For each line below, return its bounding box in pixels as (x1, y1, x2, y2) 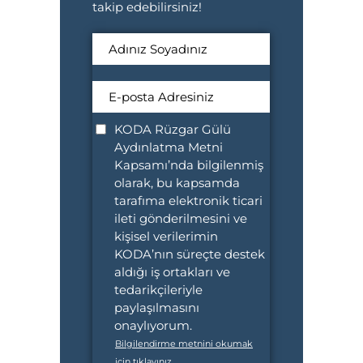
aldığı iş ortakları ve (114, 264, 230, 280)
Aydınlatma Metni (114, 139, 223, 155)
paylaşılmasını (114, 300, 199, 315)
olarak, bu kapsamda (114, 175, 240, 190)
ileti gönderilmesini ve (114, 211, 247, 226)
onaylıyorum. (114, 318, 192, 333)
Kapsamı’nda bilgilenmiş (114, 157, 263, 173)
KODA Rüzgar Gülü (114, 122, 231, 137)
